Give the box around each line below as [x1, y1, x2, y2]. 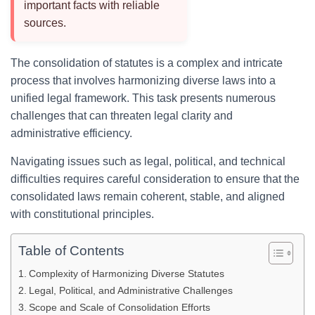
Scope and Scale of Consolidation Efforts [28, 302, 210, 313]
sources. [24, 17, 66, 29]
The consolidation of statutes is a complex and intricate [11, 57, 283, 69]
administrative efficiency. [11, 127, 132, 139]
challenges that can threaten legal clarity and [11, 110, 233, 122]
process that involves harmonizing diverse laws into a [11, 75, 276, 86]
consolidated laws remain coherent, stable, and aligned [11, 191, 285, 202]
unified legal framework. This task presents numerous [11, 92, 276, 104]
